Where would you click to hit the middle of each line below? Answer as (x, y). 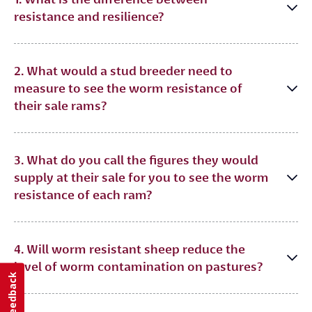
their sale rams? (60, 106)
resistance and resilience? (89, 16)
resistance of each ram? (83, 195)
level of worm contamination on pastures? (138, 266)
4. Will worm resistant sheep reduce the (130, 249)
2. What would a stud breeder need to (123, 71)
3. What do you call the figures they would (136, 160)
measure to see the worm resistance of (128, 88)
